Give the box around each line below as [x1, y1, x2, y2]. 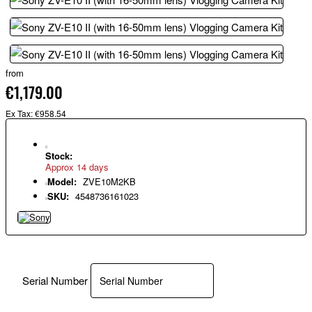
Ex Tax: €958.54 [6, 107, 66, 120]
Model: [47, 175, 77, 189]
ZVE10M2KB [83, 175, 136, 189]
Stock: [45, 149, 72, 163]
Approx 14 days [45, 160, 109, 174]
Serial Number [22, 272, 88, 288]
